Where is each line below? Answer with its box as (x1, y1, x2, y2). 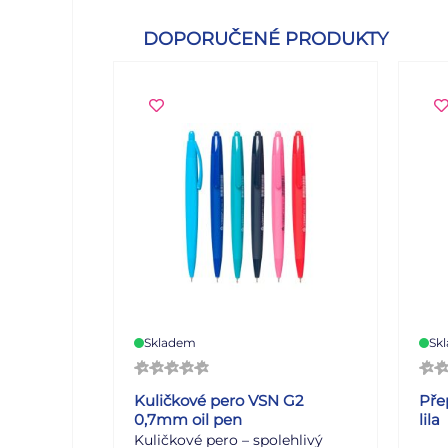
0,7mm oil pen (134, 409, 242, 429)
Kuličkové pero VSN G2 (134, 390, 304, 410)
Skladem (144, 334, 196, 350)
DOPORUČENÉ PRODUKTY (143, 27, 388, 50)
